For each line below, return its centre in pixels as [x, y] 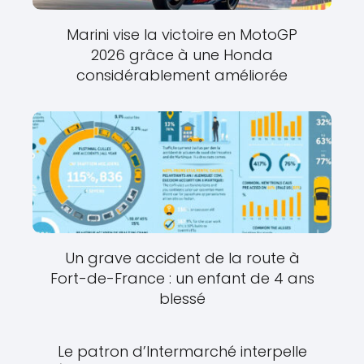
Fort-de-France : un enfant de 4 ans [182, 278]
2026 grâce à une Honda [182, 54]
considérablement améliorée [182, 75]
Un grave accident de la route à [182, 258]
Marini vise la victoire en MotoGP [182, 34]
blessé [182, 298]
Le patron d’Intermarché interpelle [182, 351]
